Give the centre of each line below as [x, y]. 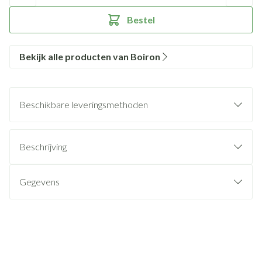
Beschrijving [43, 146]
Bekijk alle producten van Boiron [90, 56]
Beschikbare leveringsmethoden [84, 104]
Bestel [141, 20]
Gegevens [39, 182]
